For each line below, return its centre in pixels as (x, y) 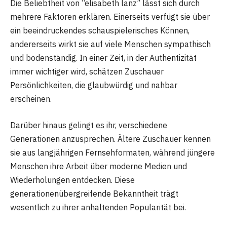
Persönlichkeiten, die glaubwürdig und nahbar (94, 85)
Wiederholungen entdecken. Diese (72, 180)
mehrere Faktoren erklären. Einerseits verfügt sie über (110, 17)
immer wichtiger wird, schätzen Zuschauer (87, 72)
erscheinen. (31, 99)
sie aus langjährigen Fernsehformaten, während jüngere (112, 152)
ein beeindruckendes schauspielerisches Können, (100, 31)
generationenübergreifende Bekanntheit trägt (94, 193)
